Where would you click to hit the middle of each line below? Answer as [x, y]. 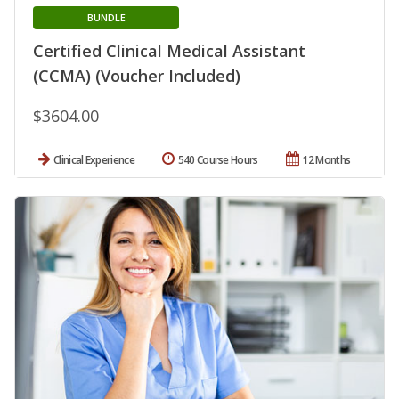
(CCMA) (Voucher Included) [137, 75]
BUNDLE [106, 17]
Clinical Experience [94, 159]
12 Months [326, 159]
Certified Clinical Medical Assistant [169, 50]
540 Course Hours [218, 159]
